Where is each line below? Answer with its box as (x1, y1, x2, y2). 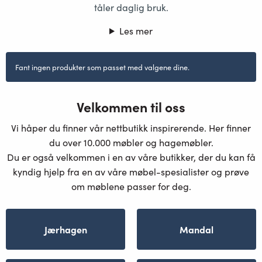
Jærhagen (44, 222, 87, 236)
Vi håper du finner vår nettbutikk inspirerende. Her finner (11, 121, 251, 134)
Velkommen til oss (77, 96, 185, 116)
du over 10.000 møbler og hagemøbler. (49, 136, 213, 149)
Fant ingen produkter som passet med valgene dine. (15, 61, 189, 72)
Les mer (119, 24, 153, 37)
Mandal (180, 222, 213, 236)
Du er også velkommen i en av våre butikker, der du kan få (6, 150, 256, 163)
